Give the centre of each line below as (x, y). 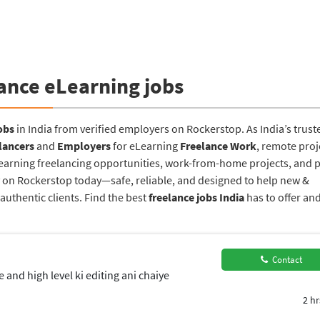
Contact (285, 260)
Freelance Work (218, 146)
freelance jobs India (196, 197)
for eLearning (145, 146)
